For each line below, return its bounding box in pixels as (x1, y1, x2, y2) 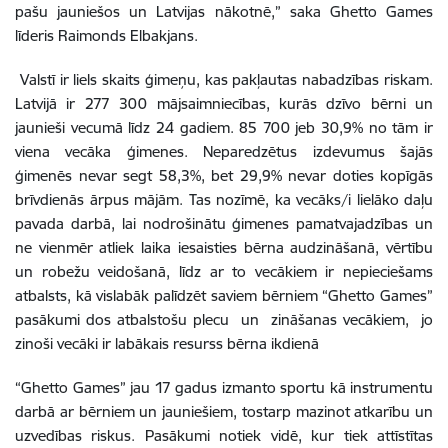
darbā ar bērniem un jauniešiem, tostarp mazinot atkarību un (15, 401, 433, 421)
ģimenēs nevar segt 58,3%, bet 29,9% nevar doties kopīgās (15, 165, 433, 185)
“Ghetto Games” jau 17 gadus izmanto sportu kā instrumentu (15, 377, 433, 397)
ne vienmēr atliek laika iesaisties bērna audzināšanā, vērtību (15, 237, 433, 257)
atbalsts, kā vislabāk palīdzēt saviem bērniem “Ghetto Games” (15, 285, 433, 305)
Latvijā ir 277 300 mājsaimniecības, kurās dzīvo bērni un (15, 93, 433, 113)
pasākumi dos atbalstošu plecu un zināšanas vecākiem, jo (15, 309, 433, 329)
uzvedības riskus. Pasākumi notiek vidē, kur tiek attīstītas (15, 425, 433, 445)
